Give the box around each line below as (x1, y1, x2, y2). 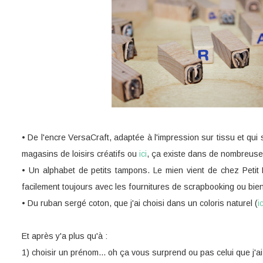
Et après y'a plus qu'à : (22, 231, 107, 241)
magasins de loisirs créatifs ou (22, 149, 139, 159)
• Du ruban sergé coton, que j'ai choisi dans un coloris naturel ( (22, 198, 258, 208)
